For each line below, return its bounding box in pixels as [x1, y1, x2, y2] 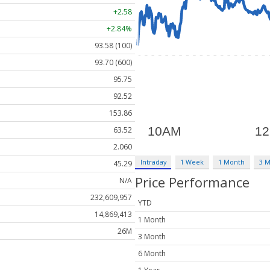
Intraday [140, 157, 166, 166]
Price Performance [135, 172, 250, 191]
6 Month [138, 248, 166, 259]
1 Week [180, 157, 204, 166]
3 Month [138, 231, 166, 242]
